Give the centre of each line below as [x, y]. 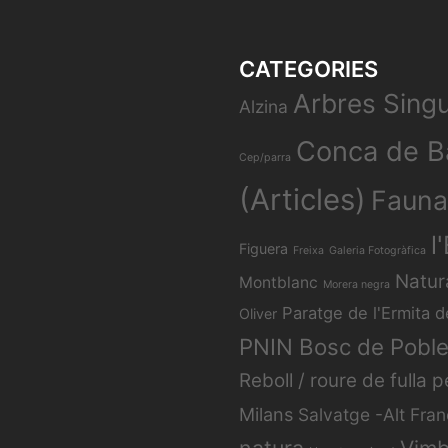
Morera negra [356, 284]
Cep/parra [265, 157]
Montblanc [278, 282]
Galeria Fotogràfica [377, 250]
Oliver [258, 313]
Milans [266, 414]
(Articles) [302, 199]
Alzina [263, 106]
